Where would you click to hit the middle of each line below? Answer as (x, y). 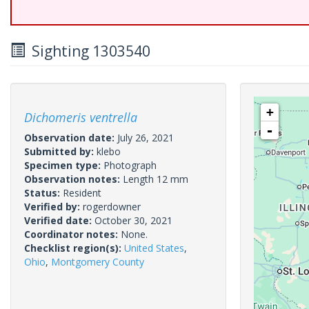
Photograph (130, 165)
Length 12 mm (156, 179)
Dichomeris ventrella (81, 117)
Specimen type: (64, 165)
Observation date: (71, 138)
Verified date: (59, 220)
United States (154, 248)
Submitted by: (60, 151)
